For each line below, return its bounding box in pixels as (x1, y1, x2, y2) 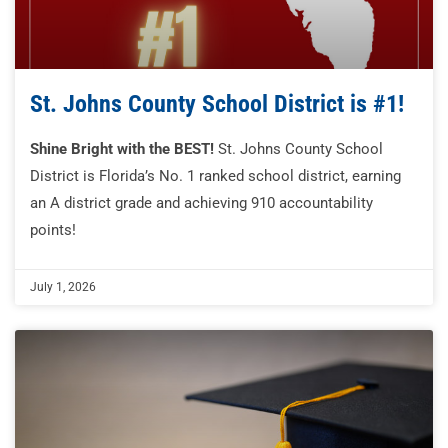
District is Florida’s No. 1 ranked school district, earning (30, 167, 401, 186)
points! (30, 221, 76, 240)
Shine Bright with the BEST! (30, 140, 214, 159)
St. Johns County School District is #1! (30, 90, 404, 119)
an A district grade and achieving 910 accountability (30, 194, 373, 213)
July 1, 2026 (30, 280, 96, 295)
